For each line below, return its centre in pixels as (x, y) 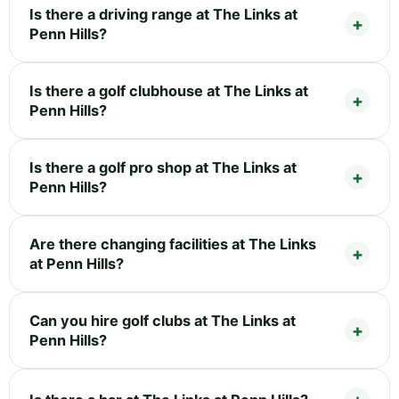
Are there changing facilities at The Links (173, 244)
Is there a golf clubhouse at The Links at (169, 91)
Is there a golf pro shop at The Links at (163, 168)
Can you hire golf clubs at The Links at (163, 321)
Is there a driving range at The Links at (163, 15)
